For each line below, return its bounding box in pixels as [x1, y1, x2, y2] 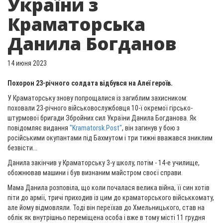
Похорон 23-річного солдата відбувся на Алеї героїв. [7, 79, 173, 87]
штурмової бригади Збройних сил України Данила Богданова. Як [7, 114, 197, 122]
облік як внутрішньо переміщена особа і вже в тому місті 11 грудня [7, 214, 205, 222]
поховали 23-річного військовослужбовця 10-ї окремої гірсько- [7, 104, 193, 112]
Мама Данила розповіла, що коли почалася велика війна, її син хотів [7, 184, 210, 192]
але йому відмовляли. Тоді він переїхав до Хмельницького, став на [7, 204, 205, 212]
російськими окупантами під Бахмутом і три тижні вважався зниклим [7, 134, 213, 142]
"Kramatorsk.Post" [70, 124, 122, 132]
